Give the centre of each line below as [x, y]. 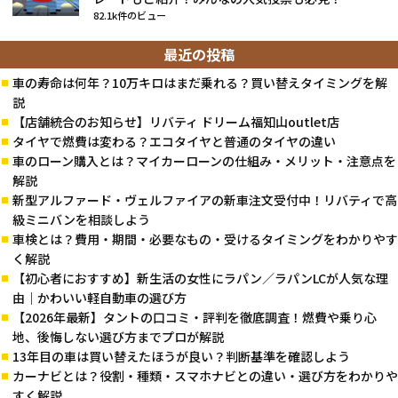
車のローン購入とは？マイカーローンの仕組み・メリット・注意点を [204, 161]
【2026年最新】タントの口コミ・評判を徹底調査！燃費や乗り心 [195, 318]
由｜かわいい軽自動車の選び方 [99, 298]
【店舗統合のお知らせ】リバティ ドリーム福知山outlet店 [176, 122]
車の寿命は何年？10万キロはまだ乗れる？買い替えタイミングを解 [200, 83]
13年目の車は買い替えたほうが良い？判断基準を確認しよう [181, 357]
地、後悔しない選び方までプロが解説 [118, 337]
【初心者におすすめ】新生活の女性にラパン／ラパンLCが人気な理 [200, 279]
